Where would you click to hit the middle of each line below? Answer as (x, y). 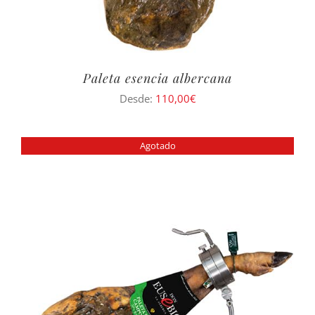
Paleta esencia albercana (157, 78)
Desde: (137, 99)
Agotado (157, 146)
